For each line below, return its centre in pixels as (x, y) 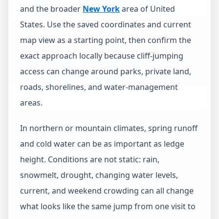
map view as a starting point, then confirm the (106, 40)
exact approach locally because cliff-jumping (102, 56)
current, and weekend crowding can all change (107, 191)
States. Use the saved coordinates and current (106, 24)
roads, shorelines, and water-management (99, 87)
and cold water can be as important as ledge (102, 144)
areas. (31, 103)
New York (101, 9)
